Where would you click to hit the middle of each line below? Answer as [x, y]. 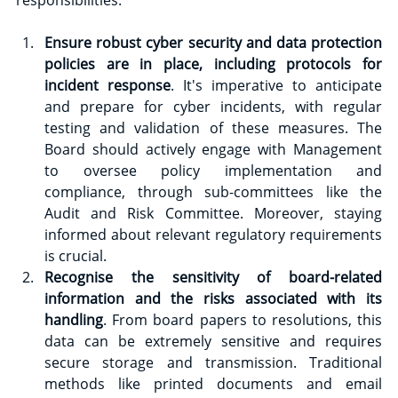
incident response [107, 85]
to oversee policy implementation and [213, 170]
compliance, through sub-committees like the [213, 191]
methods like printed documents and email [213, 383]
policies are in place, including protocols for [213, 64]
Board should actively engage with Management [213, 149]
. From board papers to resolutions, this [243, 319]
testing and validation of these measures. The [213, 127]
